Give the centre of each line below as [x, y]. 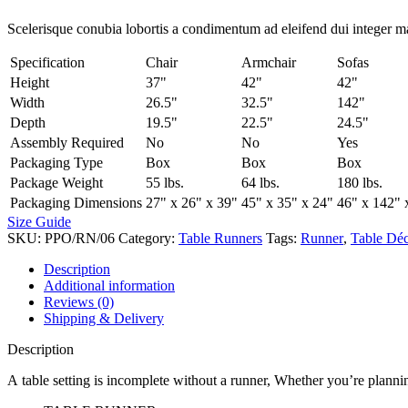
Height [30, 82]
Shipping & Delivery [104, 318]
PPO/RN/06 [82, 238]
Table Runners [220, 238]
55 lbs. [165, 182]
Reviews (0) [79, 301]
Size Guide [39, 221]
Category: [147, 238]
